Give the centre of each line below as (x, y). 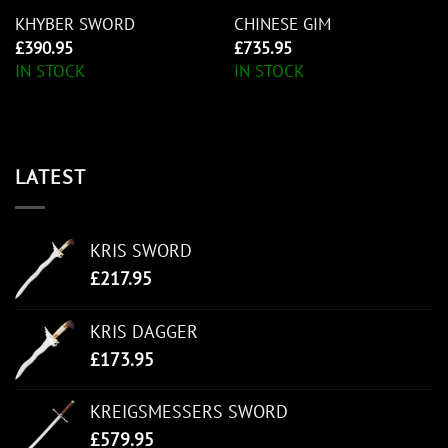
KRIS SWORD (141, 251)
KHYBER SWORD (74, 23)
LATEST (50, 177)
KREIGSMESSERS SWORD (189, 412)
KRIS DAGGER (144, 332)
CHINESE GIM (282, 23)
